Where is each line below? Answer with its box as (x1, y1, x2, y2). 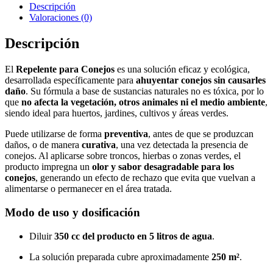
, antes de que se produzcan (148, 129, 253, 140)
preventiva (104, 129, 148, 140)
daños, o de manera (5, 140, 82, 151)
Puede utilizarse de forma (5, 129, 104, 140)
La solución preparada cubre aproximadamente (29, 251, 211, 262)
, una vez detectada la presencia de (116, 140, 248, 151)
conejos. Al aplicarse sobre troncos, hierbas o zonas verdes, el (5, 151, 241, 161)
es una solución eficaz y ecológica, (115, 64, 250, 75)
